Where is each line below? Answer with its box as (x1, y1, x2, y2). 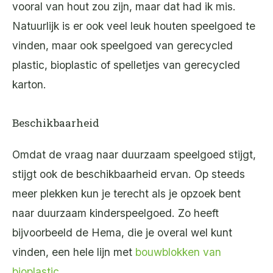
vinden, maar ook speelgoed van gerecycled (12, 39, 233, 52)
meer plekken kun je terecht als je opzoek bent (12, 186, 241, 200)
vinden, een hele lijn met (12, 245, 135, 258)
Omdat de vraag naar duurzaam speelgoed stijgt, (12, 147, 256, 161)
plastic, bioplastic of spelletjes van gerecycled (12, 58, 240, 72)
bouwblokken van (135, 245, 221, 258)
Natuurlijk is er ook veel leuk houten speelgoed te (12, 19, 255, 33)
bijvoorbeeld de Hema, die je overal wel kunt (12, 225, 232, 239)
